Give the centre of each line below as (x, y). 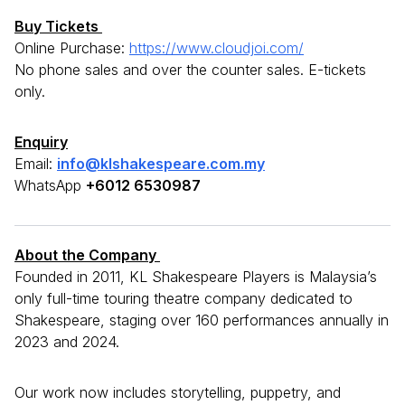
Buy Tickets (58, 27)
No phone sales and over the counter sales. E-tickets (190, 70)
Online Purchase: (72, 48)
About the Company (87, 255)
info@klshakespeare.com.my (161, 164)
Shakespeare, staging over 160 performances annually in (202, 320)
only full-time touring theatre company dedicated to (184, 299)
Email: (36, 164)
